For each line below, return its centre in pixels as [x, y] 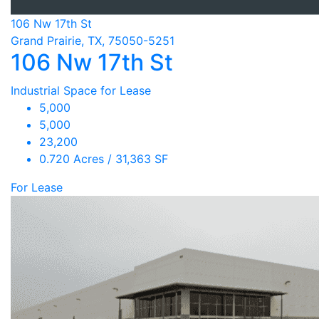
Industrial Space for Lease [81, 90]
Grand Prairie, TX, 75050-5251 [93, 41]
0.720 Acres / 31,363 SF [104, 159]
